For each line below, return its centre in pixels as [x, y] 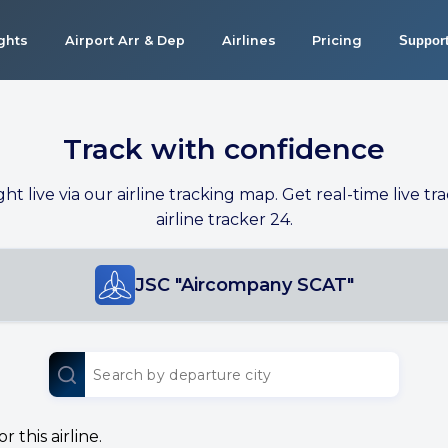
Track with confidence [224, 149]
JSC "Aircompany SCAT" [244, 285]
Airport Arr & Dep [124, 40]
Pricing [337, 40]
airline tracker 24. [224, 219]
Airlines [248, 40]
